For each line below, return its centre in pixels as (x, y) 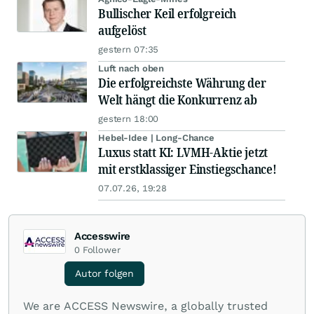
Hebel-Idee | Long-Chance (156, 137)
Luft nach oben (131, 68)
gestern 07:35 (129, 49)
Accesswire (102, 236)
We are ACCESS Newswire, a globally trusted (145, 306)
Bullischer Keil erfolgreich (168, 13)
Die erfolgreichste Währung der (182, 82)
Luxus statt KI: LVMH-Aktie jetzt (183, 152)
